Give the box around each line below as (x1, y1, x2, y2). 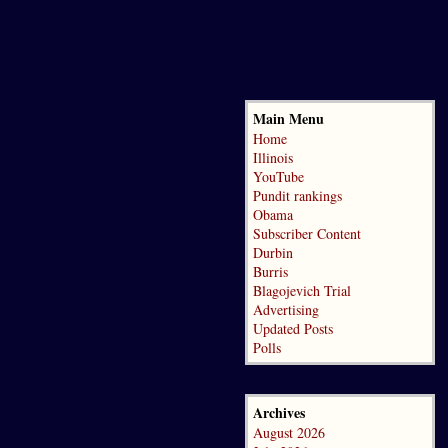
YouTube (253, 167, 304, 186)
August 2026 (253, 423, 325, 442)
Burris (253, 262, 288, 281)
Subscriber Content (253, 224, 361, 243)
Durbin (253, 243, 293, 262)
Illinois (253, 148, 293, 167)
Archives (253, 402, 305, 423)
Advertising (253, 300, 319, 319)
